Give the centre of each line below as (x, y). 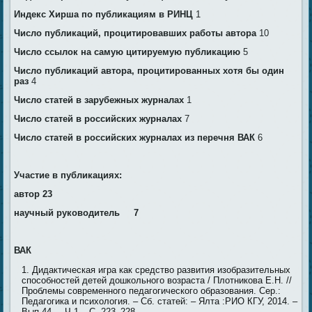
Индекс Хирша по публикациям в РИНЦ (105, 15)
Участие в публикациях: (71, 175)
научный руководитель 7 (77, 213)
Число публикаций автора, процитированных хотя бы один (149, 71)
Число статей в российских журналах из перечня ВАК (136, 138)
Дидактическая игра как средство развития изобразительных (162, 270)
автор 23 (33, 194)
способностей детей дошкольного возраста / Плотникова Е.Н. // (157, 281)
